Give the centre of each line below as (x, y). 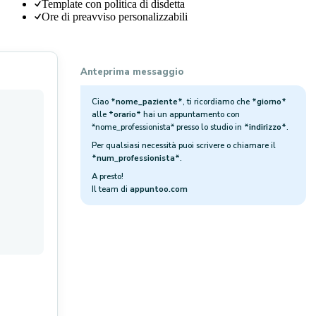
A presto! (108, 177)
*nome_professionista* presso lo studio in (168, 127)
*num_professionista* (136, 158)
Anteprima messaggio (132, 72)
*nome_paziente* (147, 102)
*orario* (125, 115)
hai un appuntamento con (190, 115)
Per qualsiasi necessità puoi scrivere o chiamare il (184, 146)
